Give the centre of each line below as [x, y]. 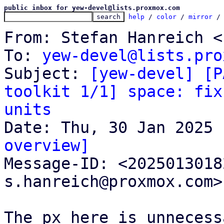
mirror [200, 17]
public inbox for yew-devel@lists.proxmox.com [92, 8]
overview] [47, 145]
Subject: [47, 73]
